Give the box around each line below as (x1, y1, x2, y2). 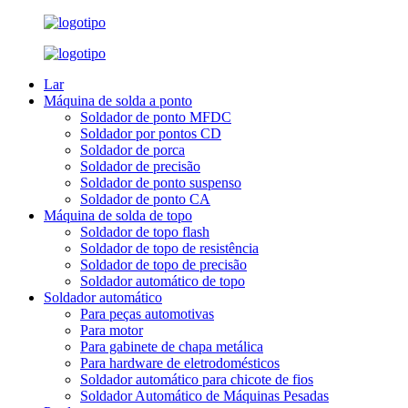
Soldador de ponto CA (80, 191, 210, 207)
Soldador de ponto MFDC (80, 109, 231, 125)
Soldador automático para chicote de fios (80, 372, 313, 387)
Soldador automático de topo (80, 273, 245, 289)
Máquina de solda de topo (44, 208, 192, 223)
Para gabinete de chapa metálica (80, 339, 263, 354)
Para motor (80, 322, 143, 338)
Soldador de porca (80, 142, 185, 158)
